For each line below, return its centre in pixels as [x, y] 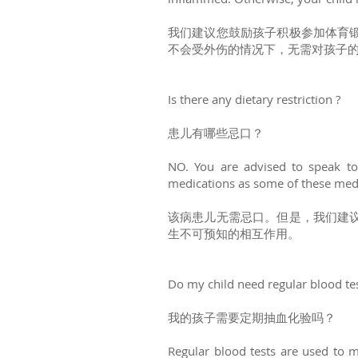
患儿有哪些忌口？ [216, 133]
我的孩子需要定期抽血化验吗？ [252, 317]
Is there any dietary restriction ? [254, 99]
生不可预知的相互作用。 [234, 233]
